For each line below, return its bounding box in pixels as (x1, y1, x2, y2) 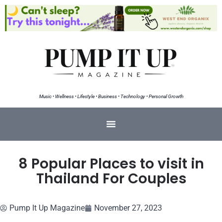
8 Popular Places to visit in (18, 154, 204, 173)
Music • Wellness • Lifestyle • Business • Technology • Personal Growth (39, 93, 183, 99)
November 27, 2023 (94, 203, 162, 213)
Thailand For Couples (36, 168, 186, 188)
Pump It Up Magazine (9, 203, 85, 213)
